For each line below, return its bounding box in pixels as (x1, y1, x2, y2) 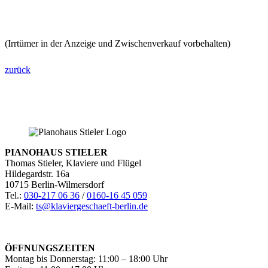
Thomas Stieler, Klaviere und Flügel (5, 158, 141, 169)
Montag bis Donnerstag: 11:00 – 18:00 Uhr (5, 254, 167, 264)
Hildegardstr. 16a (5, 169, 69, 179)
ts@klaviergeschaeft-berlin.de (36, 201, 148, 212)
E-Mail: (5, 201, 36, 212)
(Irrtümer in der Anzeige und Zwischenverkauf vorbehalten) (5, 38, 230, 49)
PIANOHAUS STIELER (5, 147, 108, 158)
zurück (5, 65, 31, 75)
